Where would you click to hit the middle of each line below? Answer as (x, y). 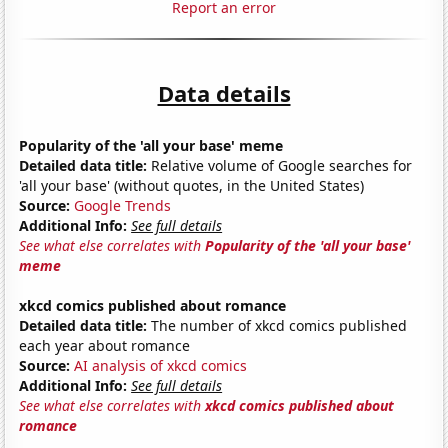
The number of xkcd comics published (277, 325)
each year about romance (105, 345)
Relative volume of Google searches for (280, 165)
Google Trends (123, 205)
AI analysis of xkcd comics (161, 365)
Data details (224, 92)
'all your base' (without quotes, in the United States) (192, 185)
